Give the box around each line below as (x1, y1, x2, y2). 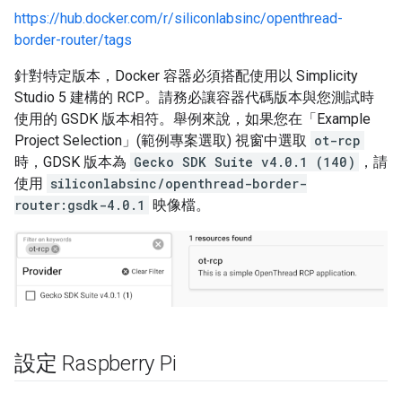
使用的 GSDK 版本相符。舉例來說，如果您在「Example (14, 109, 371, 127)
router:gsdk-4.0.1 (14, 196, 145, 214)
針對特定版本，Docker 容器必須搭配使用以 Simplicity (14, 66, 358, 84)
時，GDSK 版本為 (14, 153, 130, 170)
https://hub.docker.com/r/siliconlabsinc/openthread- (14, 9, 343, 27)
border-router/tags (14, 31, 132, 48)
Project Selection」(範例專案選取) (14, 131, 232, 149)
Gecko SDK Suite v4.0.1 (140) (134, 153, 355, 170)
